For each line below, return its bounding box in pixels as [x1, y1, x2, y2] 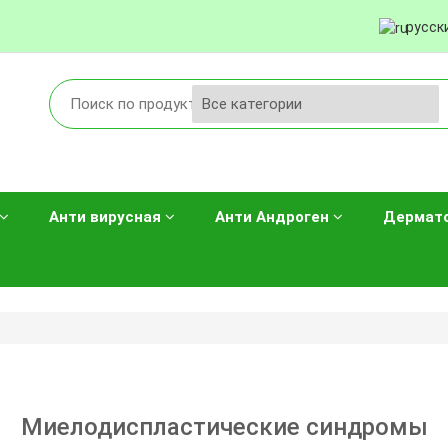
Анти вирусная [49, 207, 165, 226]
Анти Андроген [215, 207, 333, 226]
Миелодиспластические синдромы [20, 412, 428, 441]
